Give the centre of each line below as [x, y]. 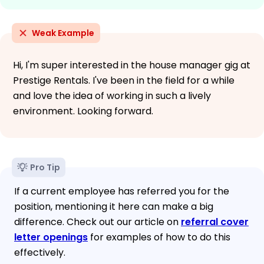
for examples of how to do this [159, 237]
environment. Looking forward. [83, 111]
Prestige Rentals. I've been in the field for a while [124, 80]
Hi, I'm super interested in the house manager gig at [132, 65]
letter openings [51, 237]
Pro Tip [45, 167]
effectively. [40, 252]
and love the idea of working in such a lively [112, 95]
